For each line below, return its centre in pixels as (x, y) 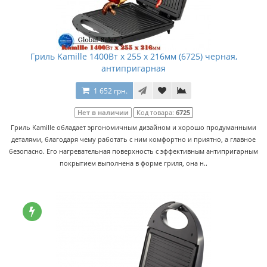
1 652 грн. (111, 91)
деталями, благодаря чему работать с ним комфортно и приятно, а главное (133, 139)
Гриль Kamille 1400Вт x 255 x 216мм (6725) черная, (133, 56)
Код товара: (156, 112)
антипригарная (133, 68)
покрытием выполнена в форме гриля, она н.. (133, 163)
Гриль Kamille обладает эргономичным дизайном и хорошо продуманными (133, 127)
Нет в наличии (103, 112)
